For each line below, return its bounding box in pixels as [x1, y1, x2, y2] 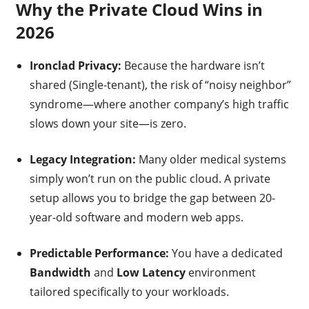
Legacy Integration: [29, 151, 136, 167]
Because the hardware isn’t [121, 57, 265, 73]
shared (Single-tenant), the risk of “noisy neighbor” [29, 77, 291, 92]
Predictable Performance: [29, 245, 169, 261]
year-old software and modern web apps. [29, 209, 243, 225]
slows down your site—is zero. [29, 115, 186, 131]
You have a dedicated [168, 245, 283, 261]
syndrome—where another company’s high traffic [29, 96, 289, 112]
